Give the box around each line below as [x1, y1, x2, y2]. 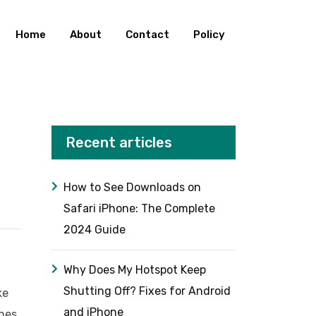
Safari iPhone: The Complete [63, 202, 215, 215]
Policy [193, 28, 225, 41]
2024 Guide [63, 223, 126, 236]
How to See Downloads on [63, 181, 201, 194]
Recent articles [66, 134, 172, 151]
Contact [126, 28, 169, 41]
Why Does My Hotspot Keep [63, 263, 206, 276]
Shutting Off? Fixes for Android [63, 284, 231, 298]
